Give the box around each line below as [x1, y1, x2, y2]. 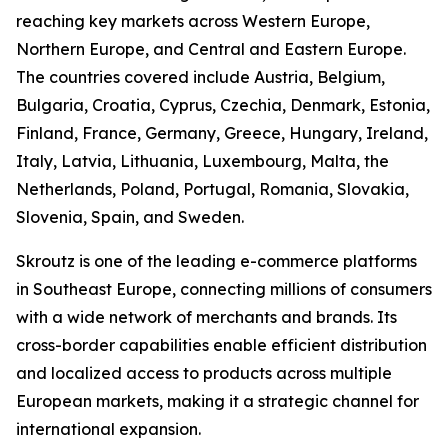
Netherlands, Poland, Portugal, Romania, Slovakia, [16, 179, 409, 199]
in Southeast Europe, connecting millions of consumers [16, 279, 432, 299]
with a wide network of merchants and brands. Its [16, 307, 397, 327]
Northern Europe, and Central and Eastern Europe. [16, 39, 406, 59]
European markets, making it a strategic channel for [16, 391, 419, 411]
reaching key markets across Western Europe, [16, 11, 370, 31]
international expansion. [16, 419, 201, 439]
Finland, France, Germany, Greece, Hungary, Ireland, [16, 123, 428, 143]
